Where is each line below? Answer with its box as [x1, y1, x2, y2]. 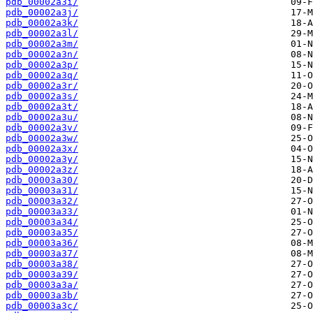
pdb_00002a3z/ [6, 164, 78, 175]
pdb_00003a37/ [6, 248, 78, 259]
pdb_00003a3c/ [6, 300, 78, 312]
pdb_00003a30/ [6, 175, 78, 186]
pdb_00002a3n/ [6, 49, 78, 60]
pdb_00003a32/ [6, 196, 78, 207]
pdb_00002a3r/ [6, 80, 78, 92]
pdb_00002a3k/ [6, 17, 78, 29]
